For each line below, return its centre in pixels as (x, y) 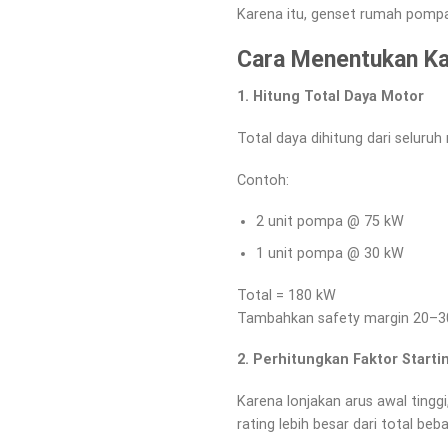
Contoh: (263, 180)
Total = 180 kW (286, 295)
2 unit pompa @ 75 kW (329, 222)
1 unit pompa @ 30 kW (329, 254)
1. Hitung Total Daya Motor (330, 97)
